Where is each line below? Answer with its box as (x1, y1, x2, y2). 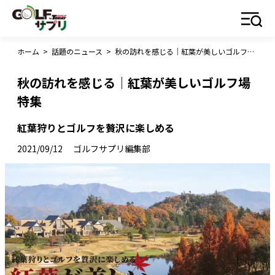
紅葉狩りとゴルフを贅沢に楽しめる (17, 120, 174, 135)
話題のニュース (52, 46, 103, 56)
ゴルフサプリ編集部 (73, 142, 150, 155)
